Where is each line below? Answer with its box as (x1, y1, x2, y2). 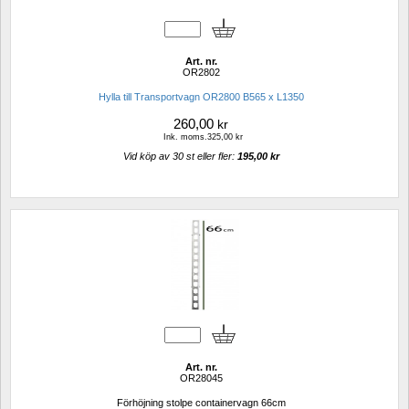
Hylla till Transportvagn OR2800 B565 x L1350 (98, 91, 304, 103)
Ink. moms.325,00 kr (163, 132, 243, 142)
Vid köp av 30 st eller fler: (122, 151, 237, 163)
